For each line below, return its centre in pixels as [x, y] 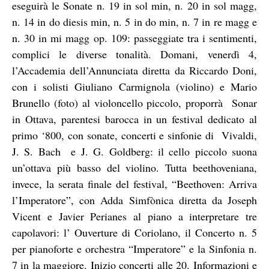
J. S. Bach [36, 151]
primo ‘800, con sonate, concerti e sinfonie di [113, 135]
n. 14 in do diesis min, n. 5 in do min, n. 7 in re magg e [134, 21]
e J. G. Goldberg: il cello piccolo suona [164, 151]
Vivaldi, [240, 135]
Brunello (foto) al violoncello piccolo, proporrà [118, 102]
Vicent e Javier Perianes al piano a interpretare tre [134, 216]
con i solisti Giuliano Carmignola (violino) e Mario [134, 86]
